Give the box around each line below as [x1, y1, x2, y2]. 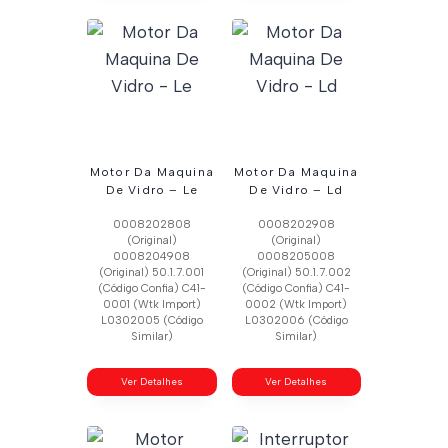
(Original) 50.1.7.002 [241, 265, 351, 279]
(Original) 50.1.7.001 [99, 265, 205, 279]
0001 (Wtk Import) [102, 297, 201, 311]
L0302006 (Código [244, 313, 348, 327]
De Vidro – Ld [249, 182, 343, 197]
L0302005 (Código [100, 313, 203, 327]
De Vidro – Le [105, 182, 199, 197]
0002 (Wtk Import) [245, 297, 348, 311]
